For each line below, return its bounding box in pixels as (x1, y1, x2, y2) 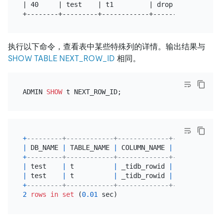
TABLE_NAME (66, 144, 113, 152)
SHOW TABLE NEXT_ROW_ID (8, 54, 115, 64)
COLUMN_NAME (117, 144, 169, 152)
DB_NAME (26, 144, 62, 152)
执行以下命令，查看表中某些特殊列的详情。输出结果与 (8, 42, 205, 52)
